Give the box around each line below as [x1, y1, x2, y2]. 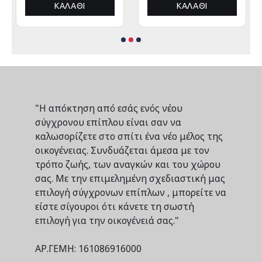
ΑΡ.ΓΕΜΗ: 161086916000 [35, 242, 142, 255]
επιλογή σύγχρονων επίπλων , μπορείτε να [35, 186, 226, 199]
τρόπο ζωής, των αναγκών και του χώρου [35, 158, 220, 171]
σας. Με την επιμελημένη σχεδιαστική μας [35, 172, 225, 185]
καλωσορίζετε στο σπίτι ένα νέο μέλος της [35, 130, 223, 143]
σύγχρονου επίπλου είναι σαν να [35, 116, 181, 129]
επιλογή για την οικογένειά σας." [35, 214, 179, 227]
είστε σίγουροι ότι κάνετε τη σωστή [35, 200, 194, 213]
